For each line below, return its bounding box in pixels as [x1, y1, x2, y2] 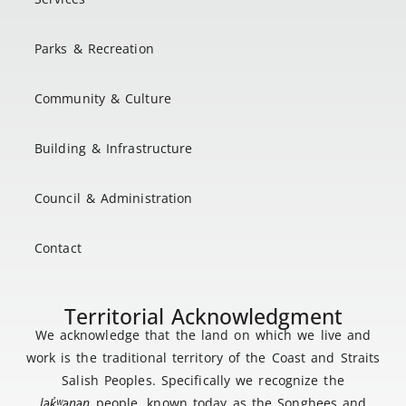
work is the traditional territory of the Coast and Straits [25, 349, 381, 367]
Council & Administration [34, 189, 193, 208]
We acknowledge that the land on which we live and [34, 326, 372, 344]
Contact [34, 239, 82, 257]
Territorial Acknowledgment [63, 302, 343, 332]
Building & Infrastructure [34, 140, 193, 158]
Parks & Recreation [34, 40, 154, 58]
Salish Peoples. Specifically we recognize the [62, 372, 344, 390]
